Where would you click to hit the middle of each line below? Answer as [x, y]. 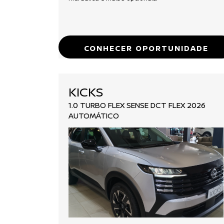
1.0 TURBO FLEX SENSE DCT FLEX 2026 [137, 105]
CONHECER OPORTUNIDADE [146, 48]
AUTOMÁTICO [94, 115]
